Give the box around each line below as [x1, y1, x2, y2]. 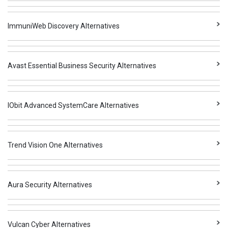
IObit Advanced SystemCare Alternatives [8, 101, 139, 109]
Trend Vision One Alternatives [8, 141, 103, 149]
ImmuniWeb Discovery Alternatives [8, 22, 120, 30]
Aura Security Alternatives [8, 181, 93, 189]
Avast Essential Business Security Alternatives [8, 62, 157, 70]
